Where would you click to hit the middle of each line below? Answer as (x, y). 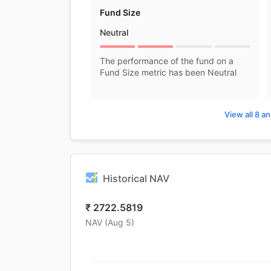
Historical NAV (136, 178)
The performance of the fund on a (167, 61)
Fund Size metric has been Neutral (168, 72)
